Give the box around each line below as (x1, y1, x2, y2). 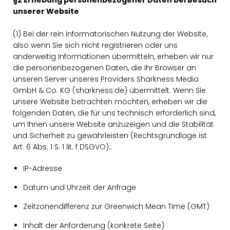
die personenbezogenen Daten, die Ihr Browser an (13, 63, 196, 73)
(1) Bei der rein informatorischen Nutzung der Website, (13, 29, 207, 39)
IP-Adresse (23, 163, 62, 174)
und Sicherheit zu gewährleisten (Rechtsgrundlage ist (13, 130, 207, 141)
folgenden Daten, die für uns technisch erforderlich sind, (13, 108, 216, 118)
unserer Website (13, 6, 79, 16)
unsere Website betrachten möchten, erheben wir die (13, 97, 207, 107)
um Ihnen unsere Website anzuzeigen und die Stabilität (13, 119, 214, 129)
